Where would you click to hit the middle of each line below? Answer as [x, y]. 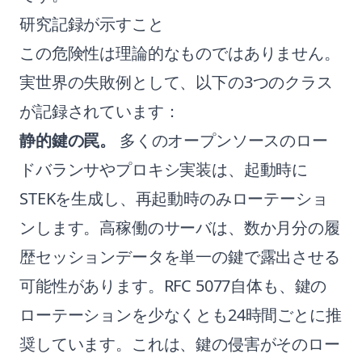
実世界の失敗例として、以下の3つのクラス [176, 82]
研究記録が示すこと [92, 24]
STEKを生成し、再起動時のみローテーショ [174, 198]
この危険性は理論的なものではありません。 [180, 53]
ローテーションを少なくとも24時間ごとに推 [181, 315]
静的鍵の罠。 [68, 140]
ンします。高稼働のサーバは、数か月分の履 [180, 227]
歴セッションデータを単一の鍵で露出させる [180, 257]
